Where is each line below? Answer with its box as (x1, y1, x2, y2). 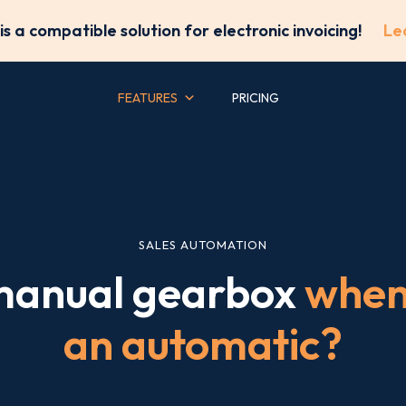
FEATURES (118, 89, 178, 106)
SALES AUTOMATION (139, 237, 267, 252)
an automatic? (63, 316, 343, 371)
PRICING (232, 89, 279, 106)
